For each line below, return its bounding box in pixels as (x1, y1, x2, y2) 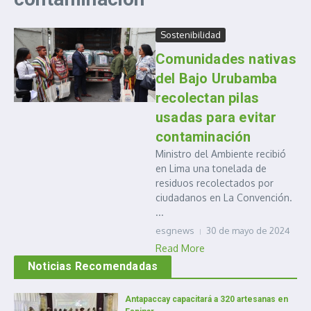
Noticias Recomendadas (28, 260, 158, 273)
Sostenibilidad (160, 29, 221, 40)
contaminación (155, 128, 251, 145)
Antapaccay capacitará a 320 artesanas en (125, 294, 288, 304)
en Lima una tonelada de (155, 162, 267, 174)
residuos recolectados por (155, 177, 274, 189)
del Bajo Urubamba (155, 70, 278, 87)
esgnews (155, 225, 194, 236)
